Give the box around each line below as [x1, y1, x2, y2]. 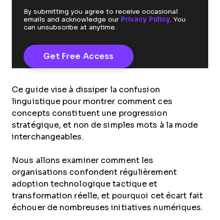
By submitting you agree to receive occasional [24, 8, 178, 16]
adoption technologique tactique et [12, 180, 158, 189]
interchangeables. [12, 133, 84, 141]
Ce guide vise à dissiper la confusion [12, 85, 160, 94]
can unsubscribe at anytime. [24, 24, 116, 31]
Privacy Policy [121, 16, 170, 24]
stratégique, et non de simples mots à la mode [12, 121, 198, 130]
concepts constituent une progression [12, 109, 167, 118]
